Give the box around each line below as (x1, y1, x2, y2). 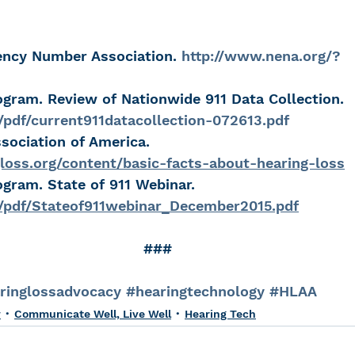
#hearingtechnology (126, 283, 265, 300)
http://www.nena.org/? (181, 48, 341, 64)
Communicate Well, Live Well (14, 307, 171, 320)
